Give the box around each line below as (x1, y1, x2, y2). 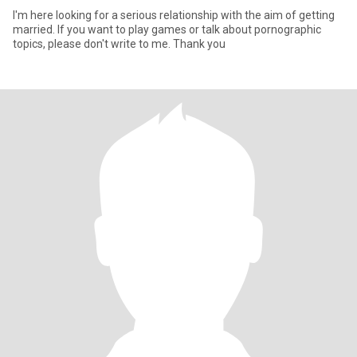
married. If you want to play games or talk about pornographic (13, 23, 321, 36)
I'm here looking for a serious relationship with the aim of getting (13, 9, 335, 22)
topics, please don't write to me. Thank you (13, 37, 226, 50)
